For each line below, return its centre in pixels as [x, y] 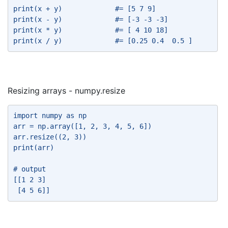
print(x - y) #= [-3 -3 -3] [93, 19]
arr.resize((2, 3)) [52, 137]
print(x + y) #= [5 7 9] [87, 9]
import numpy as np [52, 116]
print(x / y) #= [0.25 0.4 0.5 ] [105, 41]
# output [32, 169]
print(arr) [36, 148]
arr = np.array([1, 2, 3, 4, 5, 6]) [84, 126]
